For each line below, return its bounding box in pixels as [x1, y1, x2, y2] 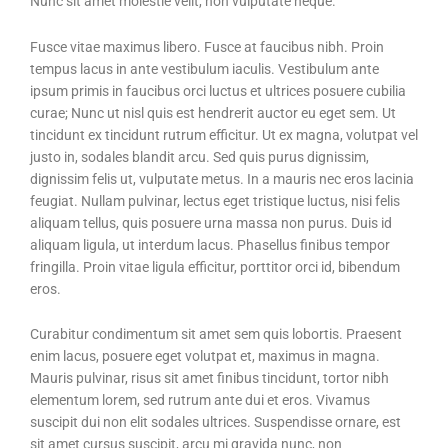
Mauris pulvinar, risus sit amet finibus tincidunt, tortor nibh [30, 370, 389, 387]
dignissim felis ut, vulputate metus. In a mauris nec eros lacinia [30, 170, 414, 187]
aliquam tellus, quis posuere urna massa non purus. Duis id [30, 214, 392, 231]
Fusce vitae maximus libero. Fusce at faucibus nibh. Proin [30, 38, 384, 55]
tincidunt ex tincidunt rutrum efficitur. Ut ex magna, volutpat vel [30, 126, 418, 143]
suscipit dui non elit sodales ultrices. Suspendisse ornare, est [30, 414, 401, 431]
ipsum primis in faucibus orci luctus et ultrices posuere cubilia [30, 82, 406, 99]
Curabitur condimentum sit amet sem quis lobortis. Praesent [30, 326, 402, 343]
